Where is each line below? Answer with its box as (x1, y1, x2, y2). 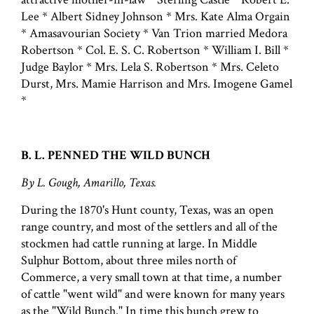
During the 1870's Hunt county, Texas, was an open (21, 201, 274, 218)
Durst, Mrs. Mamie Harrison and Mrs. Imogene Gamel (21, 75, 292, 92)
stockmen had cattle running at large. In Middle (21, 235, 257, 252)
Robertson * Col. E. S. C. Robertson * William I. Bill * (21, 41, 289, 58)
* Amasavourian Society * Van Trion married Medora (21, 25, 287, 41)
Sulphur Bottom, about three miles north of (21, 252, 236, 268)
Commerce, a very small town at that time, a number (21, 268, 282, 285)
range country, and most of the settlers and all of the (21, 218, 278, 235)
